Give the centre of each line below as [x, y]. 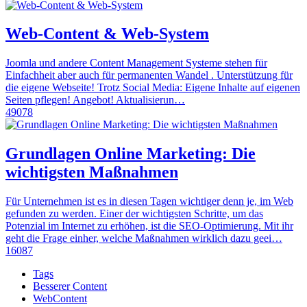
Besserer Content [70, 286]
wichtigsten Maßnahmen [92, 172]
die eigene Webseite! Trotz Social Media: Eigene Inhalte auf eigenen [153, 88]
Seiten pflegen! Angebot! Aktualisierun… [95, 100]
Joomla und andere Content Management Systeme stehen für [136, 63]
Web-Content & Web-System [107, 34]
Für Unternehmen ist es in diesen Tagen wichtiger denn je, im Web [149, 201]
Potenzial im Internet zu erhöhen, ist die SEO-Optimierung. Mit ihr [149, 226]
